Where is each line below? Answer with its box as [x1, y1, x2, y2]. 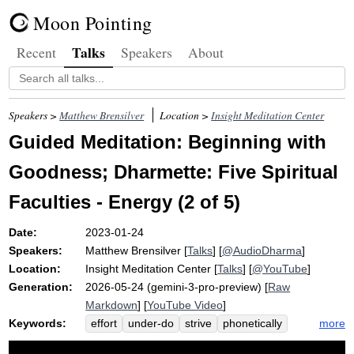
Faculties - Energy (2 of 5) [9, 191, 241, 213]
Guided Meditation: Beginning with [9, 131, 327, 153]
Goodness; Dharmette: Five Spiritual [9, 161, 339, 183]
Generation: [9, 281, 73, 293]
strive [185, 318, 213, 330]
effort [91, 318, 118, 330]
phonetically [223, 318, 283, 330]
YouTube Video [147, 299, 224, 311]
